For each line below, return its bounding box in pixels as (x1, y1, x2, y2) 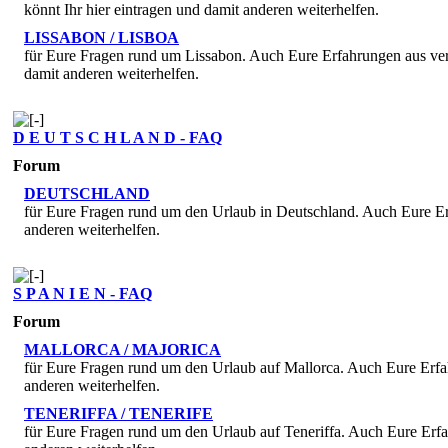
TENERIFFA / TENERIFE (24, 404, 213, 422)
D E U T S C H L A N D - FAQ (13, 128, 222, 146)
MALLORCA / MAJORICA (24, 340, 221, 358)
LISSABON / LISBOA (24, 28, 179, 46)
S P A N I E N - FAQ (13, 284, 152, 302)
